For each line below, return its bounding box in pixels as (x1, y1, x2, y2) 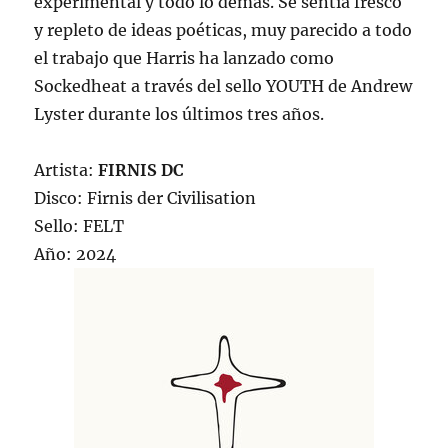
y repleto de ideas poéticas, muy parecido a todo (34, 20, 413, 41)
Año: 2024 (34, 244, 117, 265)
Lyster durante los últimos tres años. (34, 104, 325, 125)
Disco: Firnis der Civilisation (34, 188, 257, 209)
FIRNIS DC (98, 160, 185, 181)
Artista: (34, 160, 99, 181)
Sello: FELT (34, 216, 125, 237)
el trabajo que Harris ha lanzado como (34, 48, 335, 69)
